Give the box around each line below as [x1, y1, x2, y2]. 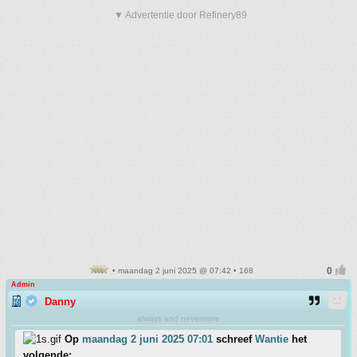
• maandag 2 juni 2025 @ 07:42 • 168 [110, 266, 253, 275]
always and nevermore [136, 314, 220, 323]
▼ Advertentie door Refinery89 [114, 10, 247, 21]
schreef [213, 333, 255, 345]
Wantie [255, 333, 288, 345]
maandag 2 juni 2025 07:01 [82, 333, 213, 345]
